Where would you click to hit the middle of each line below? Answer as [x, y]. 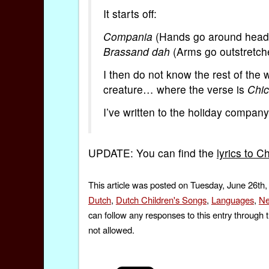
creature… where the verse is [175, 89]
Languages [232, 199]
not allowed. [111, 229]
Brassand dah [136, 51]
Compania [128, 36]
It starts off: [130, 13]
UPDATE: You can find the [152, 153]
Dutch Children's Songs [161, 199]
